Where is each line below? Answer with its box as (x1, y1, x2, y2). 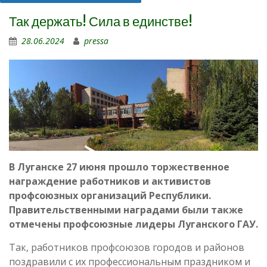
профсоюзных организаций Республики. (9, 189, 211, 203)
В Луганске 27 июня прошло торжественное (9, 160, 229, 174)
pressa (84, 35, 108, 46)
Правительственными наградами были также (9, 203, 243, 217)
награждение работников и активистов (9, 175, 211, 188)
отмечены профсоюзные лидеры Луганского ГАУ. (9, 218, 258, 231)
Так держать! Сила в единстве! (9, 13, 193, 30)
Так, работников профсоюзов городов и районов (9, 241, 244, 254)
